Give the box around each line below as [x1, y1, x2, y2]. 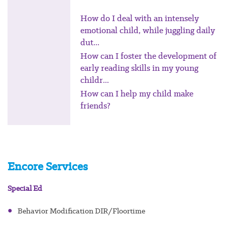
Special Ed [8, 183, 42, 194]
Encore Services [8, 159, 88, 174]
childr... [80, 74, 109, 86]
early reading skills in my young [80, 62, 199, 74]
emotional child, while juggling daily [80, 25, 215, 36]
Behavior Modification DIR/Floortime [18, 206, 145, 216]
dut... [80, 37, 100, 48]
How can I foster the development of [80, 50, 217, 62]
